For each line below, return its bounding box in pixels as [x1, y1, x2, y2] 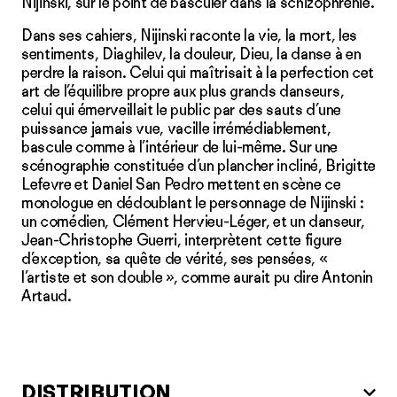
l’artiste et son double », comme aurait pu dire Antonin [21, 268, 373, 287]
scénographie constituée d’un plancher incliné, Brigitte [21, 156, 376, 175]
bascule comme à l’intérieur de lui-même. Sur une [21, 137, 339, 157]
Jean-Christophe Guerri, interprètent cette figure [21, 230, 342, 250]
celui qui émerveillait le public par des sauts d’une [21, 100, 341, 120]
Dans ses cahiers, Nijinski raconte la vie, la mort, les [21, 26, 357, 45]
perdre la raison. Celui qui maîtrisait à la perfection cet [21, 63, 374, 82]
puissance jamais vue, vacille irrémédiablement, [21, 119, 331, 138]
